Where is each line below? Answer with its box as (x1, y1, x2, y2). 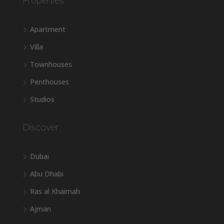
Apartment (30, 24, 65, 34)
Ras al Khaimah (30, 186, 80, 196)
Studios (30, 94, 54, 104)
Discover (22, 122, 58, 133)
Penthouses (30, 77, 69, 87)
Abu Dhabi (30, 169, 63, 179)
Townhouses (30, 59, 72, 69)
